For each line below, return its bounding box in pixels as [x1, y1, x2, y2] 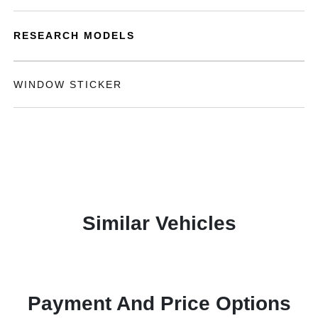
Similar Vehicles [82, 212, 236, 234]
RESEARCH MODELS [13, 30, 136, 41]
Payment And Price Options [27, 292, 291, 314]
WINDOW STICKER [13, 79, 123, 90]
